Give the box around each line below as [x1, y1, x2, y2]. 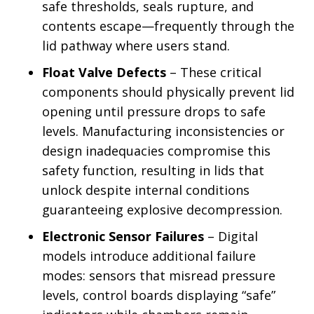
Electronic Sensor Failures [42, 228, 204, 245]
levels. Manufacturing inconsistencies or [42, 123, 285, 139]
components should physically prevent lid [42, 83, 294, 100]
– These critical [166, 64, 261, 81]
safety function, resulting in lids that [42, 162, 264, 179]
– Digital [204, 228, 258, 245]
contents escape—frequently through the [42, 18, 294, 34]
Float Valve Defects [42, 64, 166, 81]
